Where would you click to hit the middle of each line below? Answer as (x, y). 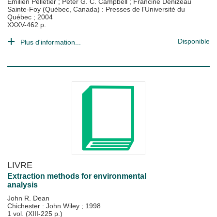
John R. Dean (28, 198)
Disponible (194, 41)
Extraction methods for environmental (77, 176)
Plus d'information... (51, 42)
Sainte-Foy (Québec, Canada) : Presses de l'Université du (96, 9)
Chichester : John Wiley (44, 206)
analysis (23, 185)
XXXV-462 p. (27, 25)
